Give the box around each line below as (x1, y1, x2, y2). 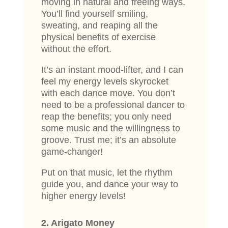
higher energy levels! (41, 191, 126, 202)
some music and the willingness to (41, 123, 180, 134)
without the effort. (41, 44, 111, 54)
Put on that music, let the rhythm (41, 167, 173, 178)
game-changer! (41, 147, 103, 157)
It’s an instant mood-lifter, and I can (41, 65, 183, 75)
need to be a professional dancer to (41, 100, 185, 110)
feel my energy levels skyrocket (41, 76, 168, 87)
